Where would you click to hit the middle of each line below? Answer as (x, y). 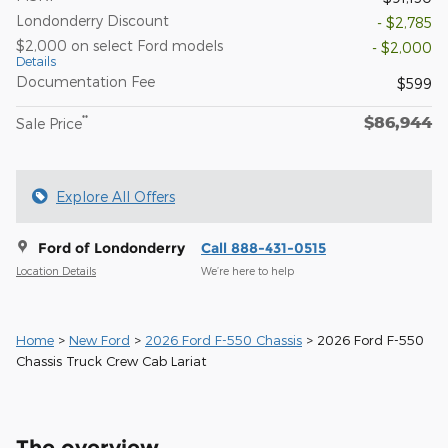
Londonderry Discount (92, 20)
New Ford (99, 339)
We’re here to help (247, 271)
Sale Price (49, 123)
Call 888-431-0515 (263, 247)
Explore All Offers (115, 196)
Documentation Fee (85, 81)
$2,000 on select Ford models (119, 45)
